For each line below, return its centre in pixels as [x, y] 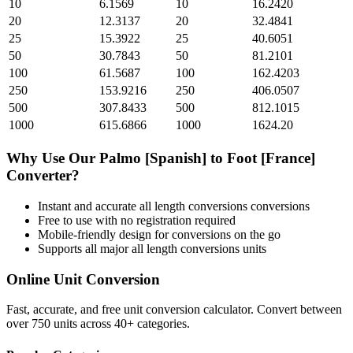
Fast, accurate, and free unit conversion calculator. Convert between [174, 310]
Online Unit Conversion [83, 279]
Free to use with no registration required [137, 220]
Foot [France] [271, 158]
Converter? [43, 176]
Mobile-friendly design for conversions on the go [159, 234]
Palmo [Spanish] [153, 158]
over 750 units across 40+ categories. [98, 324]
